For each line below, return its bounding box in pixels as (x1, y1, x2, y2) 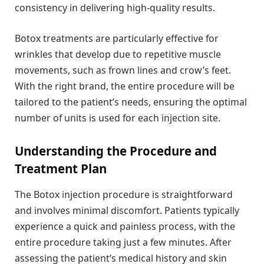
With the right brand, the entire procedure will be (15, 79, 235, 93)
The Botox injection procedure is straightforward (15, 187, 233, 201)
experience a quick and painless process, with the (15, 219, 235, 233)
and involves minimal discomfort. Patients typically (15, 203, 239, 217)
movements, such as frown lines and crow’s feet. (15, 63, 231, 77)
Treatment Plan (15, 160, 107, 177)
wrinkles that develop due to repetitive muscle (15, 47, 221, 61)
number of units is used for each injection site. (15, 111, 220, 124)
